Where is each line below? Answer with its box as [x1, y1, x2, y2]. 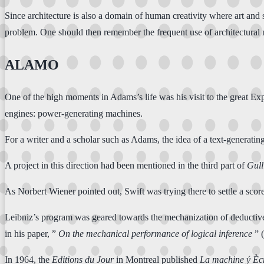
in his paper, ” [5, 228, 58, 239]
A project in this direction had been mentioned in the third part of [5, 160, 247, 170]
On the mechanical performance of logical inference [58, 228, 252, 239]
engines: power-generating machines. [5, 108, 143, 118]
